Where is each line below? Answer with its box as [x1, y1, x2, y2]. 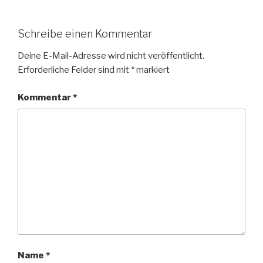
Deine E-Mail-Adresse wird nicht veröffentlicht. [18, 50, 204, 62]
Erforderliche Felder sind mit [18, 65, 131, 76]
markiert [134, 65, 170, 76]
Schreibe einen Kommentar [18, 27, 152, 40]
